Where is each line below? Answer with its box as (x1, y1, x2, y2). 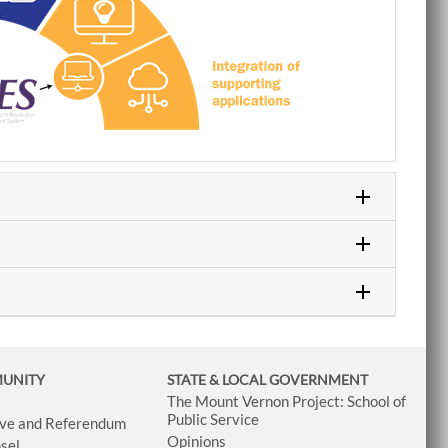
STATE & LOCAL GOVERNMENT (166, 370, 368, 388)
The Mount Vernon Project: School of (166, 391, 406, 410)
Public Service (166, 409, 259, 428)
